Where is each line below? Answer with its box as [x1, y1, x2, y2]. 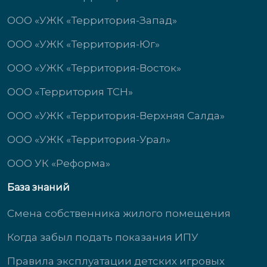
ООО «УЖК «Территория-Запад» [7, 14, 177, 26]
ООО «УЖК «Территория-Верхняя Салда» [7, 110, 225, 122]
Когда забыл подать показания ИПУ [7, 231, 198, 243]
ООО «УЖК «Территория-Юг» [7, 38, 160, 50]
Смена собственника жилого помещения [7, 207, 231, 219]
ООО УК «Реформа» [7, 157, 110, 169]
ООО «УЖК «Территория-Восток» [7, 62, 181, 74]
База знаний [7, 182, 70, 193]
